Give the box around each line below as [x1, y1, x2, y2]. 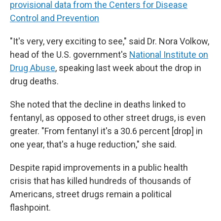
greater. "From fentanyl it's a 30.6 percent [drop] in [10, 126, 203, 136]
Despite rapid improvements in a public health [10, 162, 188, 173]
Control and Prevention [10, 13, 99, 23]
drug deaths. [10, 76, 59, 86]
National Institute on [129, 49, 208, 60]
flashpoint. [10, 202, 51, 213]
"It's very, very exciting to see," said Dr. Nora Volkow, [10, 36, 209, 46]
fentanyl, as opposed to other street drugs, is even [10, 112, 206, 123]
